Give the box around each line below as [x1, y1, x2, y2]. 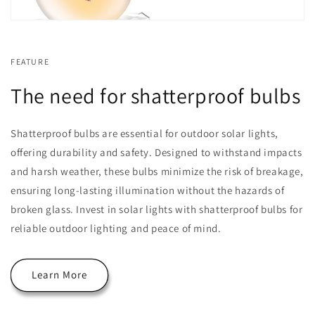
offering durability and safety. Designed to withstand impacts [11, 145, 302, 159]
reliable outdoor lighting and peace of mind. [11, 221, 221, 235]
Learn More [32, 268, 87, 282]
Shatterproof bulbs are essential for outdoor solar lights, [11, 126, 278, 140]
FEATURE [11, 56, 50, 67]
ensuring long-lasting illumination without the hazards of [11, 183, 285, 197]
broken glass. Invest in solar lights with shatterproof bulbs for [11, 202, 303, 216]
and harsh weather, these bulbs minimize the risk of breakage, [11, 164, 304, 178]
